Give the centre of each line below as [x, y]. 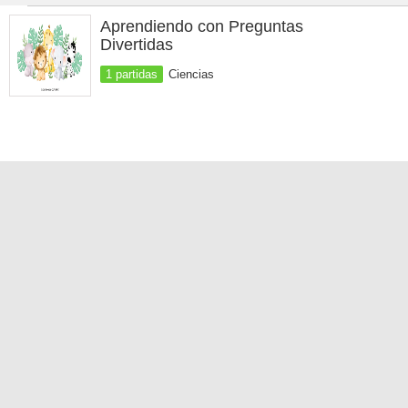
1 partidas [132, 74]
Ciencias [191, 74]
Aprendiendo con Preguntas [202, 26]
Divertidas [137, 45]
